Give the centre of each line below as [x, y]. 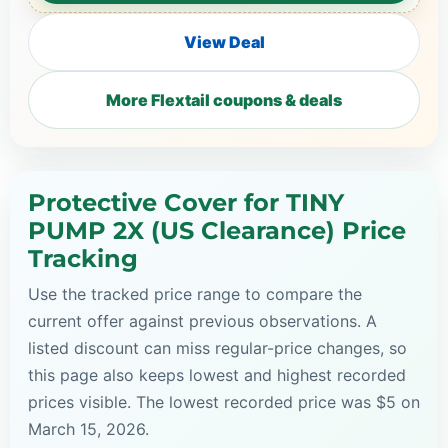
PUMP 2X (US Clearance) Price [217, 230]
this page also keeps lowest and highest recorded [217, 374]
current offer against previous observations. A [202, 320]
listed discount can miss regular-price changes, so [217, 347]
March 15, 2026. [88, 428]
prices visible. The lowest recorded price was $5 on [224, 401]
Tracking [83, 258]
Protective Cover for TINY [186, 202]
